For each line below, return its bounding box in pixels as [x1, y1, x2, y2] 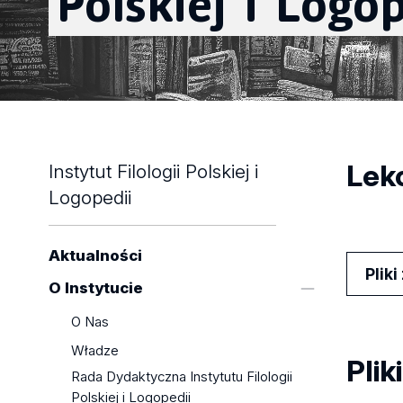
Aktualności [48, 246, 142, 265]
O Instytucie [48, 279, 143, 298]
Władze [71, 341, 120, 359]
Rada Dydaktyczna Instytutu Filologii [71, 368, 293, 386]
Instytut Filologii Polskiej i [48, 160, 258, 183]
